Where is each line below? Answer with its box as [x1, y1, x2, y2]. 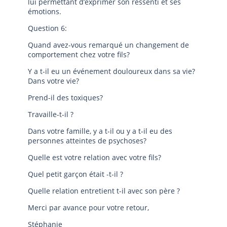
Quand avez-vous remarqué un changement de [28, 40, 189, 50]
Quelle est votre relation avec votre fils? [28, 153, 161, 162]
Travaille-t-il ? [28, 109, 73, 119]
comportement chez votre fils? [28, 50, 130, 59]
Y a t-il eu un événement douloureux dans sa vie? [28, 66, 195, 76]
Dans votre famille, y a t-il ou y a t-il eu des [28, 126, 172, 136]
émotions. [28, 7, 61, 16]
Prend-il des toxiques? [28, 93, 103, 102]
